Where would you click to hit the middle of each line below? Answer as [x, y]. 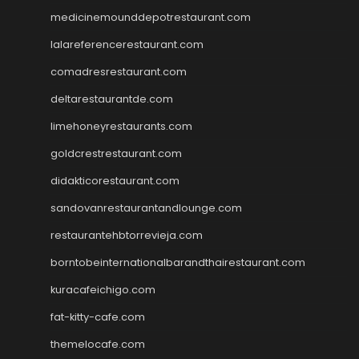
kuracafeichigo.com [103, 289]
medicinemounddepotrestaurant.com [151, 17]
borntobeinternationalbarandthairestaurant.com [178, 262]
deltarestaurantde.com [112, 99]
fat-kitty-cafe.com [98, 317]
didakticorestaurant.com [115, 180]
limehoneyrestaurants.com [121, 126]
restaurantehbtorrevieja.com [127, 235]
